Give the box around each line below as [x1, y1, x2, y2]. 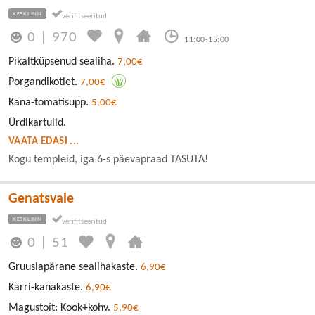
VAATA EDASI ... [8, 136, 79, 147]
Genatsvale [8, 191, 74, 206]
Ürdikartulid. [8, 117, 66, 129]
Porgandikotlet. [8, 76, 80, 88]
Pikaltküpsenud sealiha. [8, 56, 117, 67]
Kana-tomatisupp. [8, 96, 91, 108]
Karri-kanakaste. [8, 282, 86, 294]
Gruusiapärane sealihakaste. [8, 262, 141, 274]
